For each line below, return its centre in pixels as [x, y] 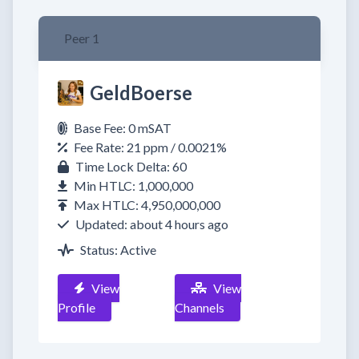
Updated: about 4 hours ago [152, 224]
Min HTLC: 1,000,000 [133, 186]
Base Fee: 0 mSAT [123, 128]
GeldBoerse [141, 93]
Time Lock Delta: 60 [131, 166]
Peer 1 [82, 38]
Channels [200, 307]
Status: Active [118, 250]
